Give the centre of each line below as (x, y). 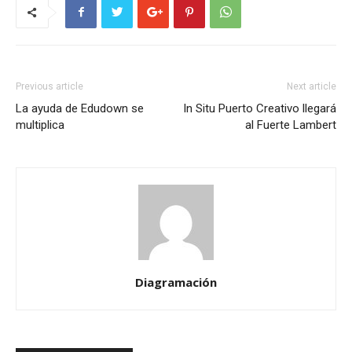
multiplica (40, 125)
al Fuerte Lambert (291, 125)
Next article (312, 86)
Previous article (49, 86)
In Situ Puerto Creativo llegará (260, 108)
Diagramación (176, 282)
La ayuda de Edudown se (80, 108)
